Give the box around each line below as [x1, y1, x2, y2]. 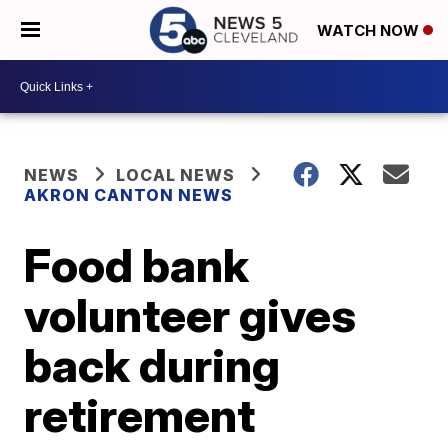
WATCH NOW [317, 21, 423, 41]
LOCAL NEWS [116, 165, 236, 185]
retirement [24, 387, 256, 443]
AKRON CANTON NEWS [24, 185, 234, 205]
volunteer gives [24, 287, 357, 343]
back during [24, 337, 281, 393]
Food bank [24, 237, 250, 293]
